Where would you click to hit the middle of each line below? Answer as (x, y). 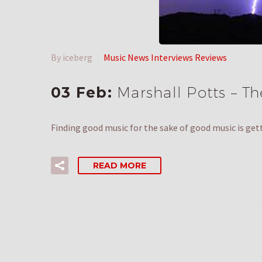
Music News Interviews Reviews (165, 58)
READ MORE (120, 166)
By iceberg (72, 58)
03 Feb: (84, 93)
